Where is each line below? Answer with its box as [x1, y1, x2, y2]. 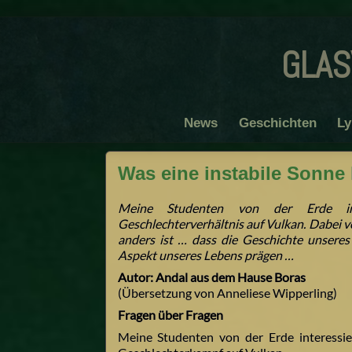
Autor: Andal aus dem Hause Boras [117, 269, 306, 285]
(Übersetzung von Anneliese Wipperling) [117, 285, 337, 301]
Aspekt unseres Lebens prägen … [117, 247, 294, 263]
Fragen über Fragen [117, 307, 223, 323]
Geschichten [238, 115, 317, 131]
